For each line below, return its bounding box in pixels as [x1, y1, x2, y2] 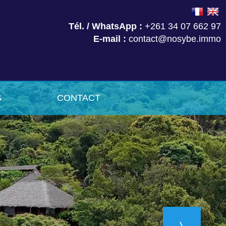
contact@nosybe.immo [126, 34, 221, 44]
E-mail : [93, 34, 126, 44]
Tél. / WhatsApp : [69, 21, 142, 31]
